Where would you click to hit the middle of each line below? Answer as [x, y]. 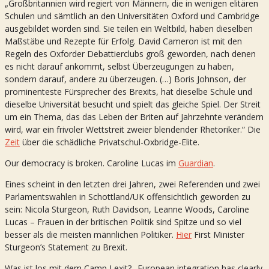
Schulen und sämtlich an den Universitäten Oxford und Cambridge [132, 16]
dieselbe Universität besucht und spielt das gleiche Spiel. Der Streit [133, 104]
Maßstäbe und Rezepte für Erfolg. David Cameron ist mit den [123, 41]
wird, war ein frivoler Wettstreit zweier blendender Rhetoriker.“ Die [133, 129]
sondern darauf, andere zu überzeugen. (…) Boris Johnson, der [125, 79]
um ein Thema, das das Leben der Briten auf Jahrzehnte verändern [134, 116]
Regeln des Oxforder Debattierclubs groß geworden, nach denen [130, 53]
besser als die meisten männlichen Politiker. [90, 234]
